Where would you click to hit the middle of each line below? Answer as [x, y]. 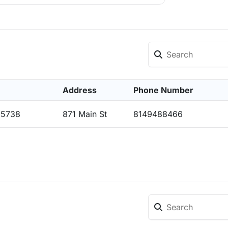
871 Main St [85, 114]
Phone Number [163, 90]
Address [80, 90]
